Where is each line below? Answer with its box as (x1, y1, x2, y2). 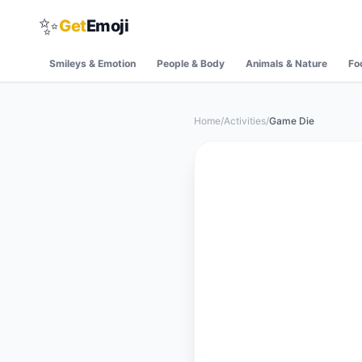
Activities (224, 115, 266, 127)
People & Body (157, 57, 225, 69)
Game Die (269, 115, 314, 127)
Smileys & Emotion (49, 57, 136, 69)
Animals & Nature (246, 57, 327, 69)
